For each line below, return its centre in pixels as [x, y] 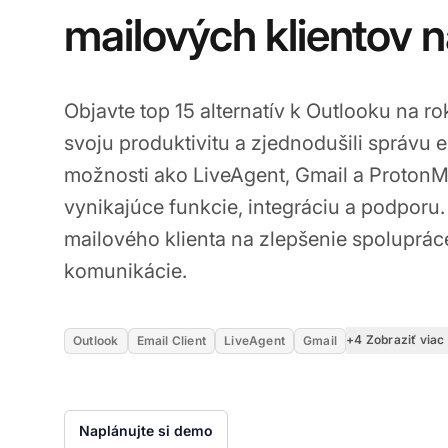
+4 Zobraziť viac [395, 340]
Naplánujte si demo [146, 430]
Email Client [171, 340]
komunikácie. [125, 270]
